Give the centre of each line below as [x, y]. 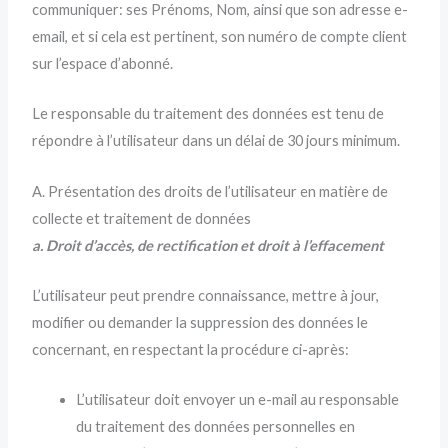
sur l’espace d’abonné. [103, 64]
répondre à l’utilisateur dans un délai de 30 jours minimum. [216, 141]
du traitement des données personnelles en [216, 427]
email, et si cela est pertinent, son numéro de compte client [220, 37]
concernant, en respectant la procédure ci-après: [191, 350]
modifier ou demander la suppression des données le [200, 323]
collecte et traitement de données [142, 218]
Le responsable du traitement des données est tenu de [208, 114]
